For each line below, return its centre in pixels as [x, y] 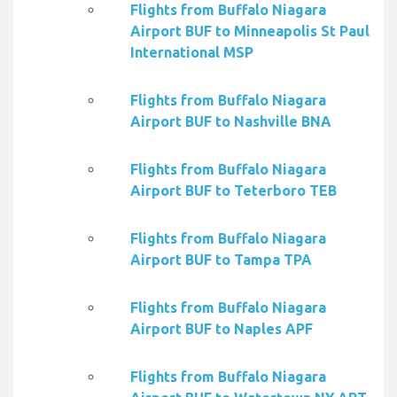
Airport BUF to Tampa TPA [221, 260]
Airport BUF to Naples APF [222, 329]
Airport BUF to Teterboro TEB [234, 191]
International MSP [192, 53]
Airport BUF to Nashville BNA [231, 122]
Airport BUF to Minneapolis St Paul [250, 31]
